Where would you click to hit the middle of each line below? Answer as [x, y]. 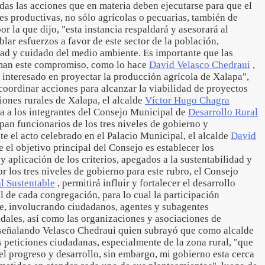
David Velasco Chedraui [200, 65]
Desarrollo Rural [223, 112]
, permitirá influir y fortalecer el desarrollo [145, 183]
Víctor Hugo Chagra [187, 100]
